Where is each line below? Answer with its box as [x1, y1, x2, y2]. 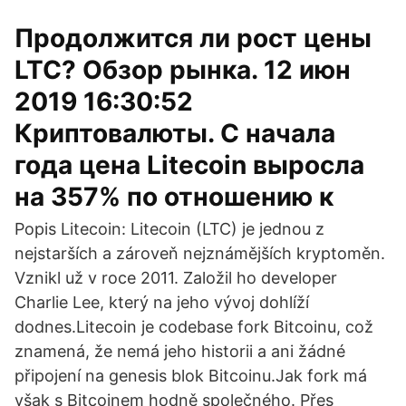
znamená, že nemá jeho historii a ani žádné [14, 342, 345, 361]
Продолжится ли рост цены [14, 23, 372, 53]
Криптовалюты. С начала [14, 118, 335, 149]
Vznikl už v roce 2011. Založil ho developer [14, 268, 337, 287]
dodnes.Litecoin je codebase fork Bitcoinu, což [14, 317, 373, 336]
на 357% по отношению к [14, 181, 340, 212]
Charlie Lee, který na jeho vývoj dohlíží [14, 293, 309, 312]
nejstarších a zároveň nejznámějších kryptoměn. [14, 244, 385, 263]
